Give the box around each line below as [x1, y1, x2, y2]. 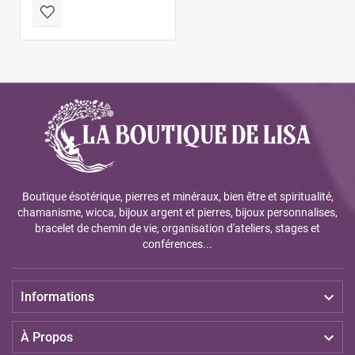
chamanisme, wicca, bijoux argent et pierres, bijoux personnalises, [17, 205, 338, 219]
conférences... [143, 237, 212, 250]
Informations [21, 288, 94, 304]
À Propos [21, 329, 73, 345]
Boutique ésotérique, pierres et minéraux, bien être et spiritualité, [21, 189, 334, 203]
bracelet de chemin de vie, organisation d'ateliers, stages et [35, 221, 320, 235]
